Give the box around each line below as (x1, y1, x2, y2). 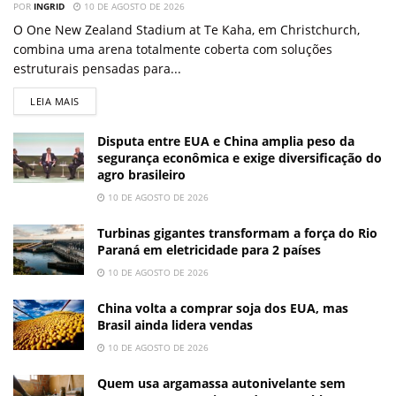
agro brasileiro (97, 165, 186, 183)
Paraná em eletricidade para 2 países (97, 240, 321, 258)
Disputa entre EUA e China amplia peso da (97, 132, 354, 149)
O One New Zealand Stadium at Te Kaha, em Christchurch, (13, 20, 360, 38)
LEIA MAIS (30, 94, 80, 108)
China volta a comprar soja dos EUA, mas (97, 299, 348, 316)
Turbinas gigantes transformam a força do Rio (97, 224, 377, 241)
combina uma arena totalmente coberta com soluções (13, 40, 332, 57)
